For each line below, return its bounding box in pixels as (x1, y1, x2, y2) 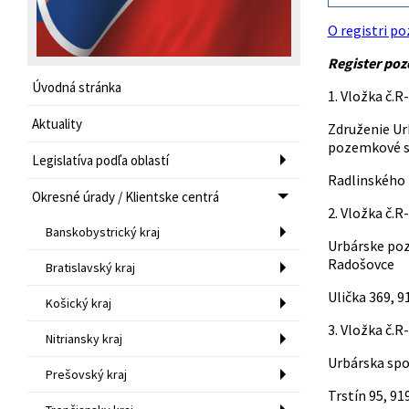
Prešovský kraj (46, 365, 127, 383)
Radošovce (327, 255, 394, 273)
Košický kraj (46, 294, 111, 311)
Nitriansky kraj (46, 330, 122, 347)
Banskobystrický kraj (46, 223, 160, 240)
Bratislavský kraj (46, 258, 135, 276)
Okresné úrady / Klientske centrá (32, 187, 219, 205)
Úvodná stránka (32, 78, 121, 96)
